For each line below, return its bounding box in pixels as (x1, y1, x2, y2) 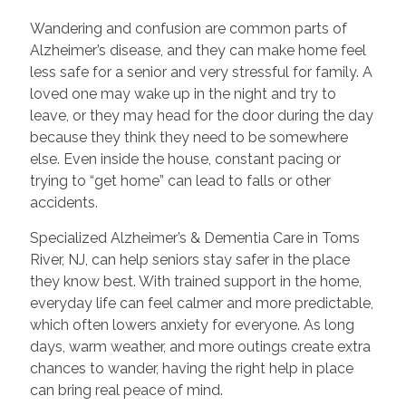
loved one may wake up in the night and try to (29, 85, 336, 103)
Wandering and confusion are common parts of (29, 20, 347, 38)
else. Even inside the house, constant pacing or (29, 150, 341, 169)
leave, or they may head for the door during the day (29, 107, 373, 125)
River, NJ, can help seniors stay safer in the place (29, 251, 350, 269)
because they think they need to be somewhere (29, 129, 348, 147)
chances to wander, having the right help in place (29, 360, 353, 378)
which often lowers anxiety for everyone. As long (29, 316, 354, 334)
